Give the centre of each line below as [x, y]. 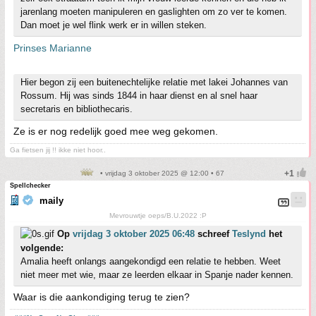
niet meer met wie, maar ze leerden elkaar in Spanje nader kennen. [157, 275]
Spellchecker [30, 186]
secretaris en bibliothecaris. [77, 109]
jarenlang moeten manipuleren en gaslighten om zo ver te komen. [154, 12]
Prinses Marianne [53, 48]
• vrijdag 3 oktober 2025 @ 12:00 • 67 [161, 174]
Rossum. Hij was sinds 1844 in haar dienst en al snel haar [139, 96]
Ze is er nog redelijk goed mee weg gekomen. [116, 132]
